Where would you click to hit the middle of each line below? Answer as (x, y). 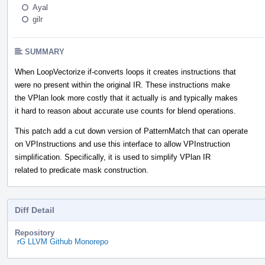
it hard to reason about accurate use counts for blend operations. (125, 111)
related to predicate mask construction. (82, 170)
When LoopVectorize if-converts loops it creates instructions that (125, 72)
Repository (35, 232)
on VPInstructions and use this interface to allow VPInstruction (122, 144)
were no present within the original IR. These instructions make (122, 85)
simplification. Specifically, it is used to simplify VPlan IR (113, 157)
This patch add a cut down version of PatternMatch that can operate (131, 131)
